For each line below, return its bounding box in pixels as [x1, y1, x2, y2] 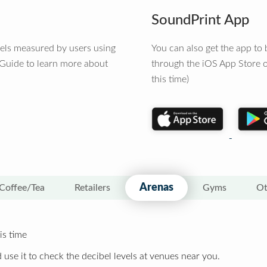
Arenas [139, 182, 173, 193]
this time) [151, 74, 189, 84]
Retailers [74, 183, 110, 193]
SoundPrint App [151, 13, 249, 27]
